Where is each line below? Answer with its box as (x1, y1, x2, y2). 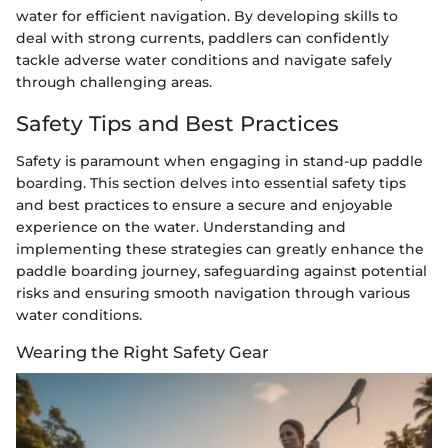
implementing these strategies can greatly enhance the (16, 240, 424, 259)
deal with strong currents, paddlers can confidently (16, 28, 389, 47)
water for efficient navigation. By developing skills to (16, 6, 398, 25)
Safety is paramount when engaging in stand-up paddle (16, 152, 423, 171)
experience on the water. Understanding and (16, 218, 346, 237)
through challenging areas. (16, 72, 212, 91)
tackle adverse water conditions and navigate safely (16, 50, 392, 69)
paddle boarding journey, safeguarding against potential (16, 262, 427, 281)
